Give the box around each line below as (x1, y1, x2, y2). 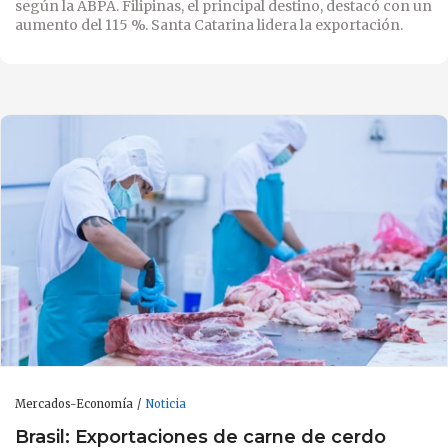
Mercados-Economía (15, 396, 133, 411)
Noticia (145, 396, 186, 411)
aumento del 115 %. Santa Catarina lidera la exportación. (15, 15, 403, 34)
